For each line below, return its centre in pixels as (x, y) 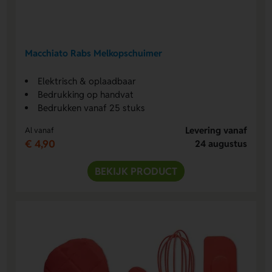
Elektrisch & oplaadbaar (87, 81)
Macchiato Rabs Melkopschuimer (94, 53)
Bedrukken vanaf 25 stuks (92, 107)
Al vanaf (40, 130)
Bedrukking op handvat (86, 94)
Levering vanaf (216, 130)
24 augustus (221, 143)
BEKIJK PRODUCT (136, 171)
